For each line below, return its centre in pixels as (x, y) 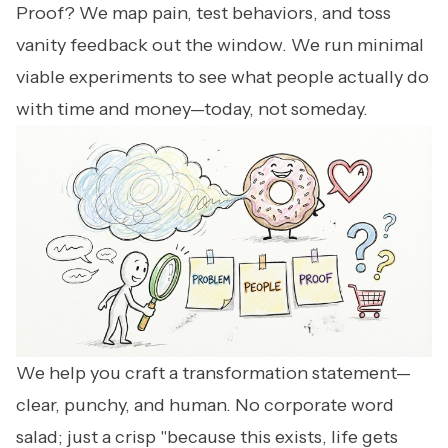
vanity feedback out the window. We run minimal (220, 45)
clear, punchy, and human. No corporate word (205, 405)
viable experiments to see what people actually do (222, 77)
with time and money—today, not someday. (192, 109)
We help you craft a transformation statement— (213, 373)
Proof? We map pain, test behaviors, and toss (203, 13)
